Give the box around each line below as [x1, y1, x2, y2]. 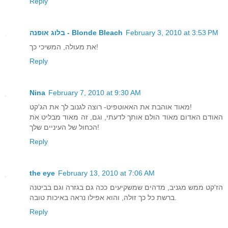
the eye [30, 169, 55, 178]
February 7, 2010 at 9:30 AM [48, 89, 141, 97]
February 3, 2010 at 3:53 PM [126, 28, 218, 37]
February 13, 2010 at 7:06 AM [58, 169, 155, 178]
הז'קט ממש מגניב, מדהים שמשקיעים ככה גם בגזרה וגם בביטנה [30, 183, 223, 192]
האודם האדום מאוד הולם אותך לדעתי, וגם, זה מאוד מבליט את [30, 113, 223, 122]
